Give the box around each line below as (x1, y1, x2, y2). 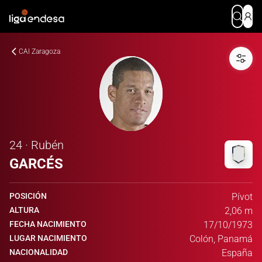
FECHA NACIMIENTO (9, 219, 87, 229)
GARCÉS (9, 156, 63, 172)
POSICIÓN (9, 191, 47, 201)
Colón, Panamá (189, 233, 253, 244)
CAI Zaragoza (19, 47, 60, 56)
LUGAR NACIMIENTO (9, 233, 87, 243)
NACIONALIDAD (9, 247, 68, 257)
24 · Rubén (9, 138, 64, 152)
